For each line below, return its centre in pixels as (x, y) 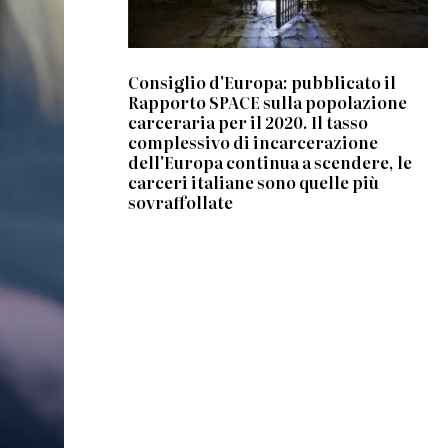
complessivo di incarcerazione (253, 141)
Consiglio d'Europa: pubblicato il (262, 81)
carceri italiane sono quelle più (254, 181)
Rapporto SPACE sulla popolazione (268, 101)
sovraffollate (181, 201)
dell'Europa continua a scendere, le (270, 161)
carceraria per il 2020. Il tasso (248, 121)
